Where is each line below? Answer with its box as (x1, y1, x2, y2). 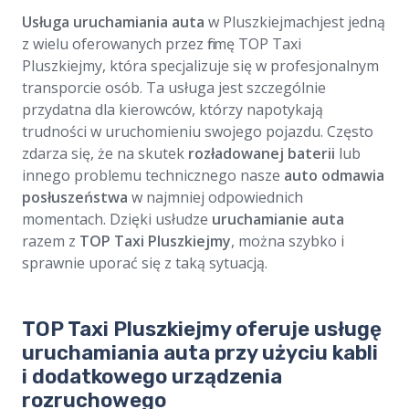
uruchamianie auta (212, 209, 344, 230)
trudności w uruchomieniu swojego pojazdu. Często (22, 121, 373, 142)
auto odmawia (284, 165, 384, 186)
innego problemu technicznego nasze (22, 165, 284, 186)
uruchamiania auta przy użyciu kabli (22, 341, 378, 366)
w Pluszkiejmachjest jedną (204, 12, 385, 33)
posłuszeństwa (22, 187, 128, 208)
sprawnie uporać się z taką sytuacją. (22, 253, 267, 274)
